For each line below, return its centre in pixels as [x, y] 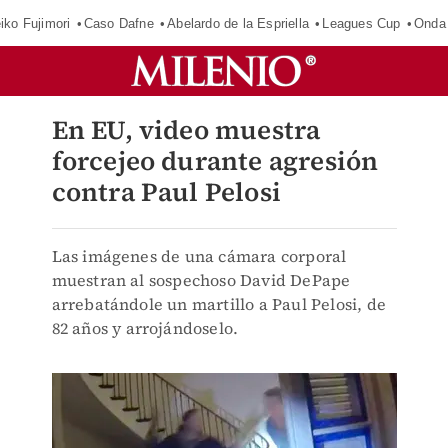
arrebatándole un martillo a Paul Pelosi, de [219, 304]
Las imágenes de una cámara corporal [199, 256]
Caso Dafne [118, 23]
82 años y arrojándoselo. [145, 328]
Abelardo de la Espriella [238, 23]
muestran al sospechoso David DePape [201, 280]
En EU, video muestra [186, 130]
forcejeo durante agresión [215, 161]
